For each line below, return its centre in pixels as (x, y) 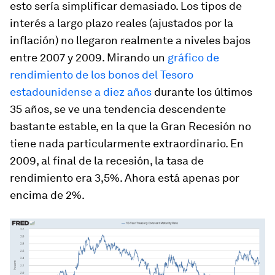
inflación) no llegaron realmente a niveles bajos (130, 40)
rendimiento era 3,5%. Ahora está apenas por (125, 178)
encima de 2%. (47, 195)
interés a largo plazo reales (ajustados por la (122, 23)
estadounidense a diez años (81, 92)
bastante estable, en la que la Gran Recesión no (130, 126)
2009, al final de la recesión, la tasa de (107, 161)
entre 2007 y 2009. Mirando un (89, 57)
